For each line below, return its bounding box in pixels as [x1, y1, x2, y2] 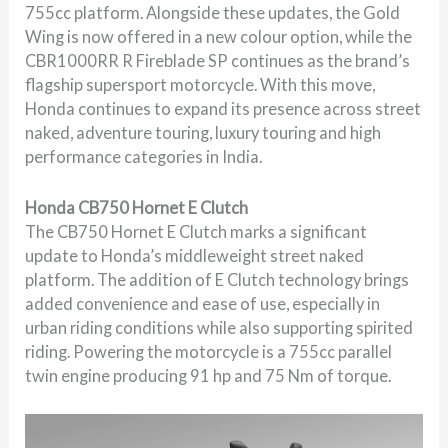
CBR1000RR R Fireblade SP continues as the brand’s [25, 51, 411, 71]
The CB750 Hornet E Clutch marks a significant [25, 221, 368, 241]
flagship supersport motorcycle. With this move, [25, 75, 376, 95]
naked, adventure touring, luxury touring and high [25, 123, 382, 143]
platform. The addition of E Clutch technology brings [25, 269, 410, 289]
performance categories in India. [25, 147, 263, 167]
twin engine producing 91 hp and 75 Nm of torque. [25, 365, 392, 385]
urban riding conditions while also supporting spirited [25, 317, 414, 337]
